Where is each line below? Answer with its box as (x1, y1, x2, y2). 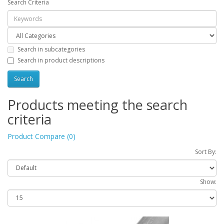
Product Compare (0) (7, 131, 75, 141)
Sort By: (195, 147, 216, 156)
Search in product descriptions (17, 55, 104, 64)
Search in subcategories (17, 45, 85, 54)
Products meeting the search (7, 95, 187, 114)
